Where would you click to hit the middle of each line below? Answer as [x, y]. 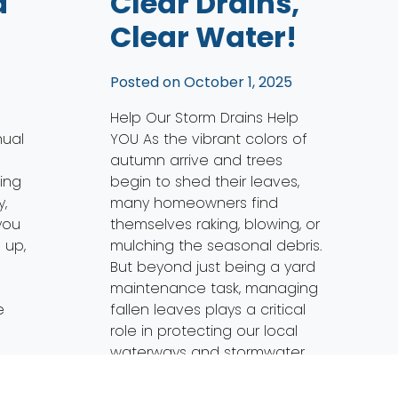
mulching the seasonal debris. [216, 245]
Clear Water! [204, 36]
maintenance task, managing [215, 288]
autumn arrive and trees [197, 160]
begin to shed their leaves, [205, 181]
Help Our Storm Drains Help [205, 117]
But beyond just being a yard [213, 267]
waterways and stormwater [208, 352]
